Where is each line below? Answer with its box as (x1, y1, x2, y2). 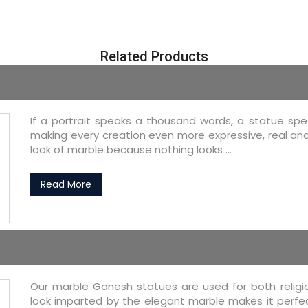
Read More (41, 177, 91, 191)
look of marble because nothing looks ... (30, 142, 232, 157)
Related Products (100, 48, 208, 65)
